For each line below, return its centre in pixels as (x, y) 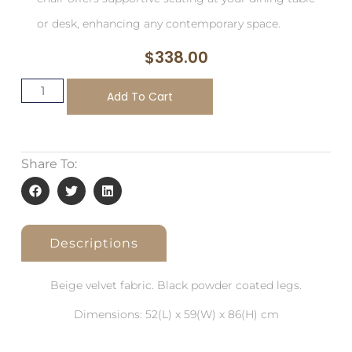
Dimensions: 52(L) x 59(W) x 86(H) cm (176, 314)
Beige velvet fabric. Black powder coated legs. (176, 285)
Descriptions (93, 243)
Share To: (49, 164)
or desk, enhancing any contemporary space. (158, 24)
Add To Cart (140, 97)
